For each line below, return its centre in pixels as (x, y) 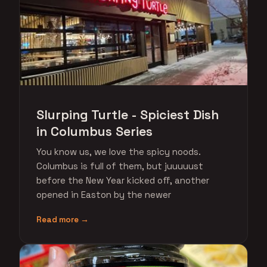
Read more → (63, 220)
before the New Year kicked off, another (123, 180)
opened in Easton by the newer (104, 195)
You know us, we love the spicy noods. (119, 152)
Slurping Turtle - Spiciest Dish (128, 115)
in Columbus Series (94, 131)
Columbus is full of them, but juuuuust (120, 166)
